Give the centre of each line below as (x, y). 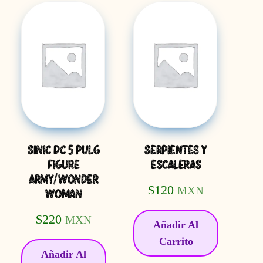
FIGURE (64, 166)
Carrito (176, 241)
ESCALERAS (176, 166)
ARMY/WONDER (64, 180)
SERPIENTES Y (176, 151)
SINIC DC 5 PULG (64, 151)
